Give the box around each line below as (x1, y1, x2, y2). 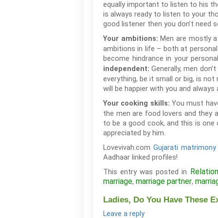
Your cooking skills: (103, 99, 172, 108)
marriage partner (136, 177, 192, 186)
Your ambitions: (103, 35, 161, 43)
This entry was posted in (103, 167, 190, 176)
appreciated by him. (103, 128, 165, 137)
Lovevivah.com (103, 143, 153, 152)
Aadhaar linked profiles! (103, 153, 178, 162)
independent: (103, 65, 152, 73)
